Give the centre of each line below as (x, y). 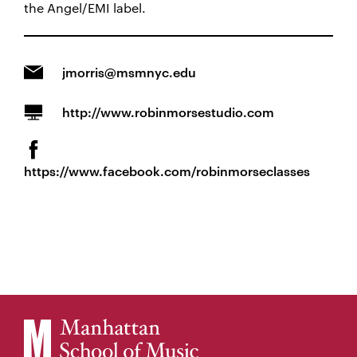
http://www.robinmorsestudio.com (168, 112)
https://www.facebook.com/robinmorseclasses (167, 171)
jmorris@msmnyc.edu (129, 72)
